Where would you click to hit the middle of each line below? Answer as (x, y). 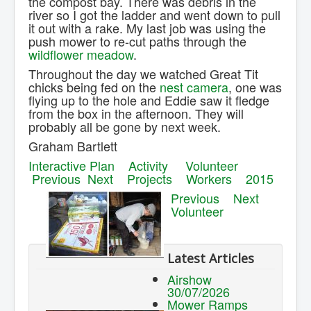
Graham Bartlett (76, 146)
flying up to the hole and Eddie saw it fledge (149, 100)
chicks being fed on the (94, 87)
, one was (255, 87)
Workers (209, 179)
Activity (148, 166)
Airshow (190, 279)
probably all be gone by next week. (126, 127)
